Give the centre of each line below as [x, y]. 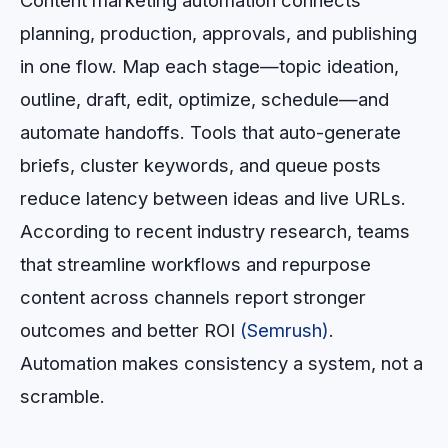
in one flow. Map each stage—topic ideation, [209, 66]
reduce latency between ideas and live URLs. [213, 198]
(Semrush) [284, 330]
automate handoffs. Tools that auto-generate [210, 132]
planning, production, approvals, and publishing [218, 33]
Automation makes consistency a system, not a [221, 363]
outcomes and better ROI [130, 330]
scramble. [62, 396]
